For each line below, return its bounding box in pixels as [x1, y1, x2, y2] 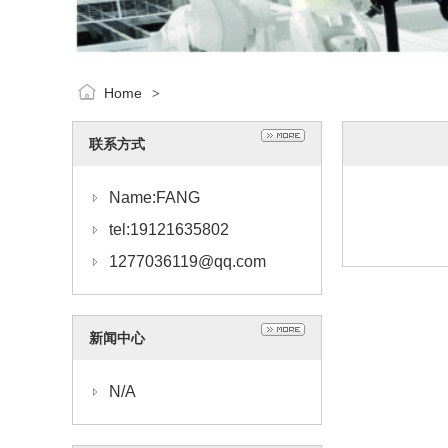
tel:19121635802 [109, 221, 229, 238]
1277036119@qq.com [109, 253, 266, 270]
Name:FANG [109, 189, 200, 206]
